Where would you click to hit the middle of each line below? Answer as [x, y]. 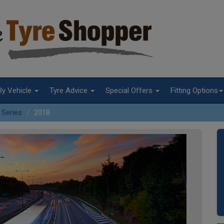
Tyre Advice [69, 90]
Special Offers [130, 90]
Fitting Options [194, 90]
